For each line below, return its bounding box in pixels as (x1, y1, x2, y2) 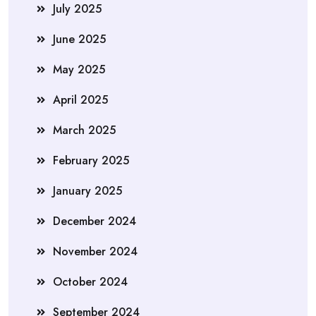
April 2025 (53, 91, 108, 108)
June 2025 (53, 30, 106, 47)
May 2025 (53, 61, 105, 78)
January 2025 (53, 182, 122, 199)
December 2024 (53, 212, 136, 229)
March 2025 (53, 121, 116, 138)
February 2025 (53, 152, 129, 169)
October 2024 (53, 273, 128, 290)
